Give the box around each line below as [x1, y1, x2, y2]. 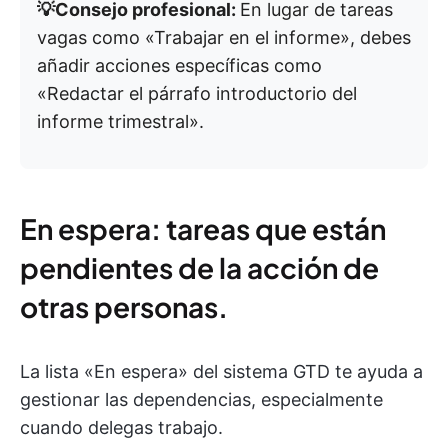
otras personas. [20, 289, 228, 325]
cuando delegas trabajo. [20, 417, 223, 439]
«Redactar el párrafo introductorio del [37, 83, 357, 105]
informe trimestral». [37, 111, 204, 133]
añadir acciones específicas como [37, 55, 322, 77]
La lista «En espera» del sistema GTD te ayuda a [20, 361, 423, 383]
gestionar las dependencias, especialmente [20, 389, 383, 411]
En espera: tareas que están [20, 211, 386, 247]
